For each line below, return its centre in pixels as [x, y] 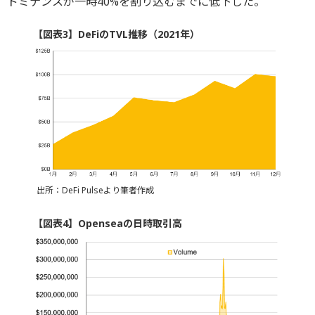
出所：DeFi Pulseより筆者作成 [95, 191]
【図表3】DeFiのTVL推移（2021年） [116, 34]
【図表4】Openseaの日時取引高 [107, 224]
